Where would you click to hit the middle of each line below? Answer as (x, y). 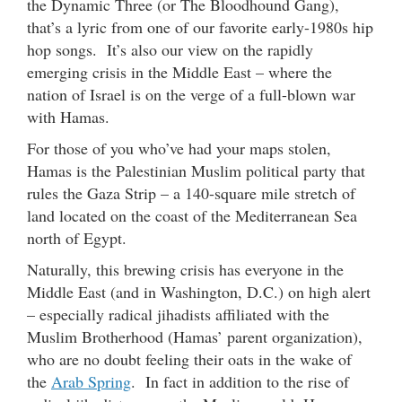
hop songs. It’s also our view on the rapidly (170, 50)
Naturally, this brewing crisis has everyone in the (185, 270)
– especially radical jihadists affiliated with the (178, 315)
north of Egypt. (77, 238)
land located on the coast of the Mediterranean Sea (192, 216)
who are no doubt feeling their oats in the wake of (189, 359)
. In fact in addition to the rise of (240, 382)
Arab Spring (91, 382)
